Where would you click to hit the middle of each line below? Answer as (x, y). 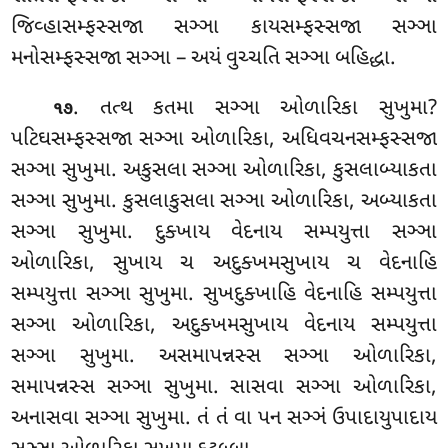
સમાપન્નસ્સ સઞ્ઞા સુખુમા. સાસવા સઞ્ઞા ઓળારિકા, (224, 387)
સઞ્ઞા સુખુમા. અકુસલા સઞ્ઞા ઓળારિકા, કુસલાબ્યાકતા (224, 170)
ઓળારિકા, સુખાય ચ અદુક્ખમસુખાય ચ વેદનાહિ (224, 263)
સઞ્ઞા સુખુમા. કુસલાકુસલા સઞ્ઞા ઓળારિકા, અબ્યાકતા (224, 201)
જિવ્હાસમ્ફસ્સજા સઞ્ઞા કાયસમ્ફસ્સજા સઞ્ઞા (224, 28)
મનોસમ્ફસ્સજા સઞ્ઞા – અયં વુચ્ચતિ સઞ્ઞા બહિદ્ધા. (204, 59)
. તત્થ (113, 108)
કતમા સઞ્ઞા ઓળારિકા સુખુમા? (295, 108)
